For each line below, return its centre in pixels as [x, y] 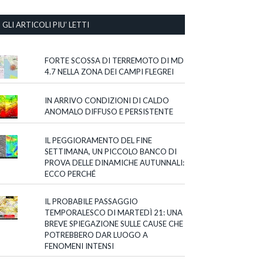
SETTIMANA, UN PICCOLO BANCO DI [111, 152]
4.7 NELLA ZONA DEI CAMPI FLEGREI [109, 72]
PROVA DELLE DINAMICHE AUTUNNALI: [115, 163]
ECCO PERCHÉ [70, 174]
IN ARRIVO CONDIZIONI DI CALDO [107, 101]
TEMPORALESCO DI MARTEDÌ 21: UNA [114, 213]
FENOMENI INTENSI [80, 246]
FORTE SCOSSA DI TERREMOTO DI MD [114, 61]
